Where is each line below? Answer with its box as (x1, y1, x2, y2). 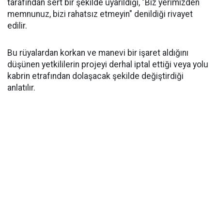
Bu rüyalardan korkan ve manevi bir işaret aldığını (7, 48, 188, 58)
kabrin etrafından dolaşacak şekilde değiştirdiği (7, 71, 184, 81)
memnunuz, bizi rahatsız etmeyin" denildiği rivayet (7, 9, 193, 19)
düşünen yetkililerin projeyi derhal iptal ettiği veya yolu (7, 60, 208, 70)
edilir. (7, 21, 27, 31)
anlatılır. (7, 83, 35, 93)
